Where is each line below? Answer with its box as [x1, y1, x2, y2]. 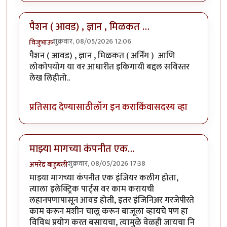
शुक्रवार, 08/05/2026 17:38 [68, 157, 145, 169]
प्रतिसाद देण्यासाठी [29, 99, 93, 116]
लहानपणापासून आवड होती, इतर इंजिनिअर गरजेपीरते [29, 193, 194, 208]
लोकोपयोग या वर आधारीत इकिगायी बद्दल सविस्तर [29, 60, 190, 74]
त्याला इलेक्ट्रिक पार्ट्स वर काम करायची [29, 182, 154, 197]
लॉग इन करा [93, 99, 136, 116]
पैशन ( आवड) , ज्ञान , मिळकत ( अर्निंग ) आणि [29, 49, 175, 63]
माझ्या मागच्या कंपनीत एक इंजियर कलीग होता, [29, 171, 178, 185]
